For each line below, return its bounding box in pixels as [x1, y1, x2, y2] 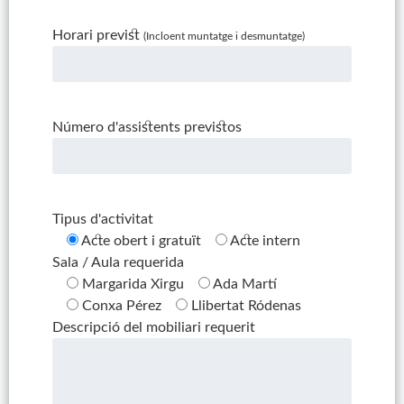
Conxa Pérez [81, 298, 161, 314]
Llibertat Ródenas [190, 298, 301, 314]
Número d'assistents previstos [51, 120, 242, 135]
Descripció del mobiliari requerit [51, 320, 255, 335]
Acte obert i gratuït [80, 234, 201, 249]
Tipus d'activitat [51, 212, 153, 227]
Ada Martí [212, 277, 277, 292]
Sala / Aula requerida [51, 255, 184, 271]
